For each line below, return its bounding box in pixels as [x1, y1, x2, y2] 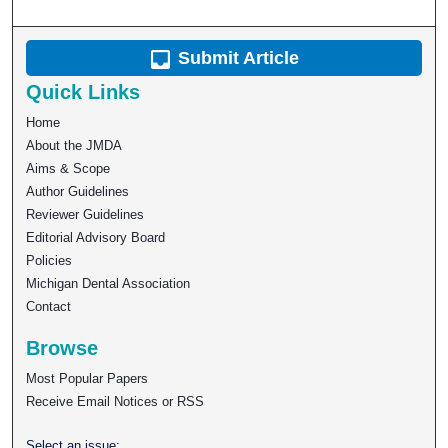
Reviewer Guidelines [26, 207, 145, 223]
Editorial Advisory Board [26, 230, 166, 246]
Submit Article [173, 48, 300, 69]
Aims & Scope [26, 161, 111, 177]
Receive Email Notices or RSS [26, 394, 205, 410]
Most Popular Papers [26, 371, 149, 387]
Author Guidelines [26, 184, 130, 200]
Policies [26, 253, 73, 269]
